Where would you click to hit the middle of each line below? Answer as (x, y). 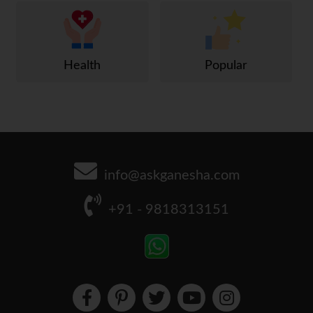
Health (82, 66)
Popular (226, 66)
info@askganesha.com (172, 176)
